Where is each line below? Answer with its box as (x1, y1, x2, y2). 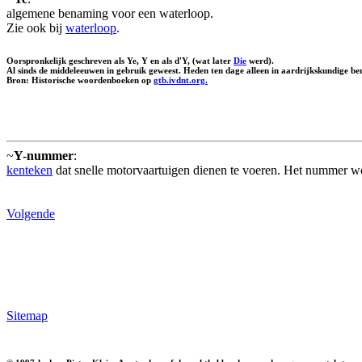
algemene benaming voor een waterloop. (6, 6, 213, 20)
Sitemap (6, 308, 48, 322)
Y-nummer (14, 148, 74, 162)
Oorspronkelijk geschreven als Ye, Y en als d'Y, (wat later (6, 55, 234, 65)
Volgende (6, 206, 55, 221)
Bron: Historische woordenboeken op (6, 74, 154, 85)
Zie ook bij (6, 20, 65, 35)
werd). (246, 55, 274, 65)
